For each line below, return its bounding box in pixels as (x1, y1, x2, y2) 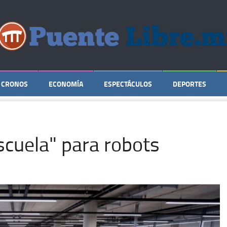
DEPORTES (173, 79, 206, 89)
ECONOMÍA (49, 79, 83, 89)
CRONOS (1, 79, 28, 89)
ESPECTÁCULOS (104, 79, 152, 89)
